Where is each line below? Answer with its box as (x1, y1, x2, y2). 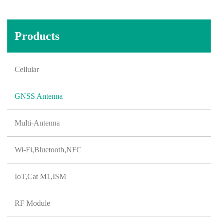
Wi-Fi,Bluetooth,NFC (15, 145, 82, 154)
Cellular (15, 65, 39, 73)
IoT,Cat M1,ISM (15, 172, 66, 181)
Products (15, 30, 59, 42)
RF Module (15, 199, 50, 207)
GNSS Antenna (15, 92, 63, 100)
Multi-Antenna (15, 119, 60, 127)
